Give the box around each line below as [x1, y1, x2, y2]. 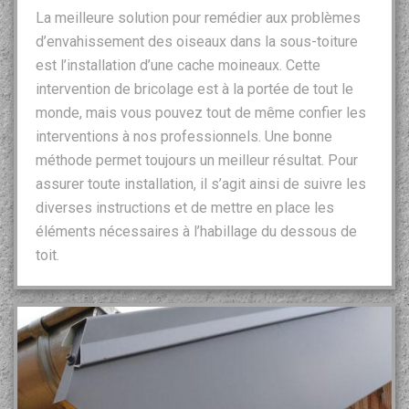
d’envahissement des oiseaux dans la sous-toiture [36, 33, 358, 51]
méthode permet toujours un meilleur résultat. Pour [36, 152, 358, 170]
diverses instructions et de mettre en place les [36, 199, 334, 217]
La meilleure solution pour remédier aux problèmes [36, 9, 361, 27]
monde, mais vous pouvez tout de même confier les [36, 104, 366, 122]
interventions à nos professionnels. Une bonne [36, 128, 332, 146]
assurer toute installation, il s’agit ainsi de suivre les [36, 175, 366, 194]
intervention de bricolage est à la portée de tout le [36, 80, 353, 99]
